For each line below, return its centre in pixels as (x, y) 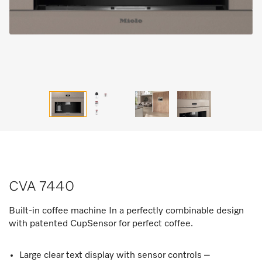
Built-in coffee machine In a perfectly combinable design (126, 211)
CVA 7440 (42, 187)
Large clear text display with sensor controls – (115, 256)
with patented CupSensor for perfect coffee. (102, 224)
